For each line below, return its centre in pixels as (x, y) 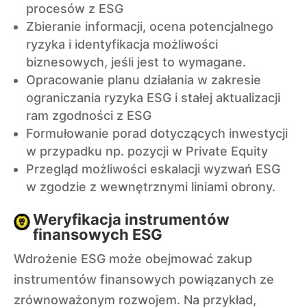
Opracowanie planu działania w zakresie (144, 80)
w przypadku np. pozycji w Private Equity (147, 151)
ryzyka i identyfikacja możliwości (122, 44)
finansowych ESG (98, 234)
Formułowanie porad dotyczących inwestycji (157, 133)
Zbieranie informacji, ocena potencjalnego (150, 26)
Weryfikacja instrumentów (131, 219)
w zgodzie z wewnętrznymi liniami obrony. (151, 187)
